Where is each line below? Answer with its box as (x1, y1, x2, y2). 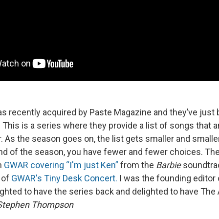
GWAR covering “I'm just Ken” (4, 159, 118, 170)
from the (118, 159, 156, 170)
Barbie (156, 159, 181, 170)
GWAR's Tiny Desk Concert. (11, 173, 117, 183)
